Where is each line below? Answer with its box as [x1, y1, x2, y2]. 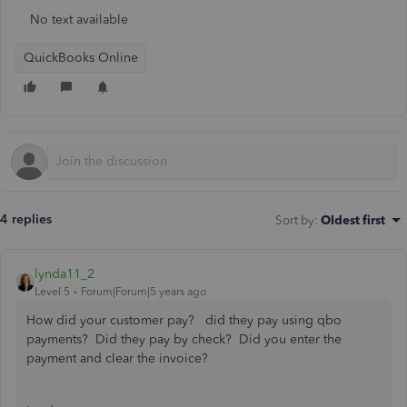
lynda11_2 [35, 266, 94, 282]
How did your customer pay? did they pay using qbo [26, 313, 342, 328]
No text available [30, 12, 128, 27]
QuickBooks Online [24, 50, 138, 65]
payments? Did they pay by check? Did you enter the [26, 332, 342, 347]
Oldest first [321, 213, 385, 227]
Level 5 [35, 285, 70, 298]
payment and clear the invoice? [26, 351, 208, 366]
